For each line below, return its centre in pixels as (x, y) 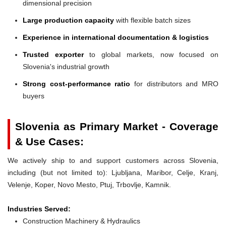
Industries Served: (39, 209)
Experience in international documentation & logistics (116, 37)
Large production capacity (68, 20)
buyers (34, 96)
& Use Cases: (49, 141)
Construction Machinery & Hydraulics (81, 221)
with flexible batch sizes (152, 20)
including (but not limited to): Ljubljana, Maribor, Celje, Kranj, (113, 172)
